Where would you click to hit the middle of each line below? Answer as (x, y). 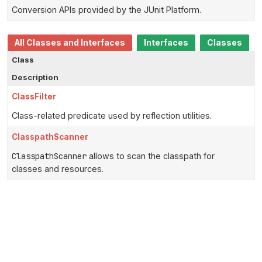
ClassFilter (34, 97)
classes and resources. (58, 169)
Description (35, 77)
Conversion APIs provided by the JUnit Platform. (106, 10)
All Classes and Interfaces (70, 43)
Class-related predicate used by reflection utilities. (112, 116)
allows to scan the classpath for (151, 156)
